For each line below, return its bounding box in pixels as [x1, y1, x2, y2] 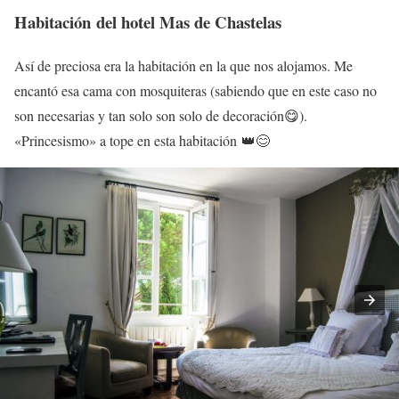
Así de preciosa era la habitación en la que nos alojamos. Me [14, 56, 353, 76]
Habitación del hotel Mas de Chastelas [14, 10, 281, 35]
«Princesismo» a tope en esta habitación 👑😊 [14, 131, 270, 151]
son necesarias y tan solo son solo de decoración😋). [14, 106, 307, 126]
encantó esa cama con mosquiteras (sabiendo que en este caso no [14, 81, 377, 101]
